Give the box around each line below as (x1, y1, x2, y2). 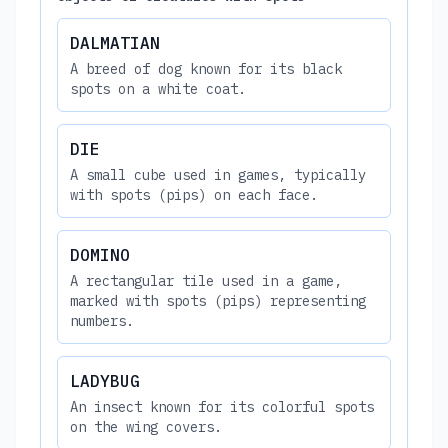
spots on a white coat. (70, 79, 246, 98)
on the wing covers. (70, 417, 222, 436)
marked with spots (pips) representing (70, 291, 366, 310)
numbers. (70, 311, 134, 330)
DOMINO (70, 244, 130, 265)
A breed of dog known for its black (70, 59, 342, 78)
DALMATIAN (70, 32, 160, 53)
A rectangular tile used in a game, (70, 271, 342, 290)
